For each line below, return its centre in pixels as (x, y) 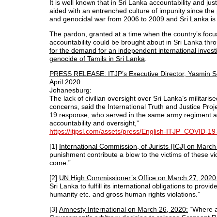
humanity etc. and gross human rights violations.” (125, 194)
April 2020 (65, 82)
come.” (60, 163)
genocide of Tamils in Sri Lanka (97, 58)
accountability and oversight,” (94, 123)
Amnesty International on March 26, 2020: (124, 209)
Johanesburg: (70, 90)
